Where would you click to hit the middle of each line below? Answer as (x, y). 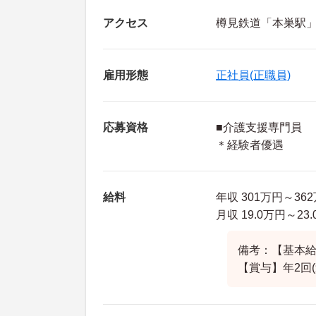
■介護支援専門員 (259, 128)
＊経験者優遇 (250, 145)
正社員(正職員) (253, 75)
